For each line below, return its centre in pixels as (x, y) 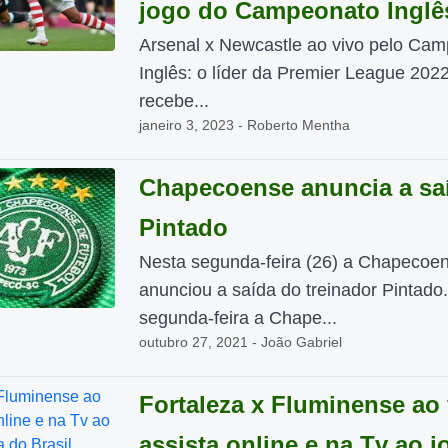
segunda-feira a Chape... (237, 318)
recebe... (173, 101)
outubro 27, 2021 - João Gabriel (240, 342)
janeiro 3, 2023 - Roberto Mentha (244, 125)
